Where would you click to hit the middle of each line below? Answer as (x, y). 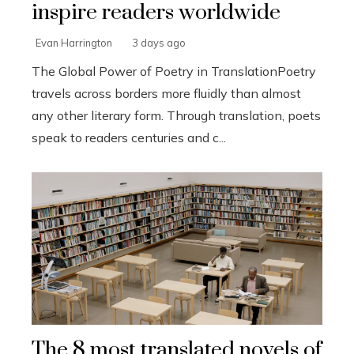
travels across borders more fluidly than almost (166, 94)
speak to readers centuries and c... (129, 138)
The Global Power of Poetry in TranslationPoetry (174, 72)
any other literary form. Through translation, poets (176, 116)
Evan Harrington (74, 43)
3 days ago (159, 43)
